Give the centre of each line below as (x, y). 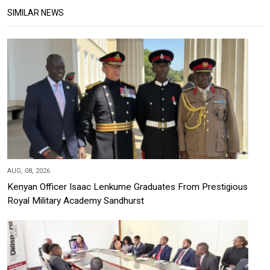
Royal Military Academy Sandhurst (76, 201)
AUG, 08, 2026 (29, 171)
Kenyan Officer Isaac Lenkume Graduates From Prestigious (127, 187)
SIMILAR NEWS (36, 13)
